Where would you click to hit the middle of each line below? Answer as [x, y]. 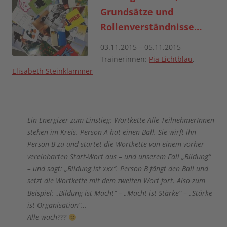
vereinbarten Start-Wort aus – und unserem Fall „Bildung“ [119, 157]
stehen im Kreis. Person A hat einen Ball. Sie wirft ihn [112, 132]
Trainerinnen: [125, 59]
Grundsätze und [137, 11]
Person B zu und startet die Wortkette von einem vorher [116, 144]
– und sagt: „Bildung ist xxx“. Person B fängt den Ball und [118, 169]
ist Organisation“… [57, 205]
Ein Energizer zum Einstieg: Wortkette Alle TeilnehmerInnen [121, 120]
